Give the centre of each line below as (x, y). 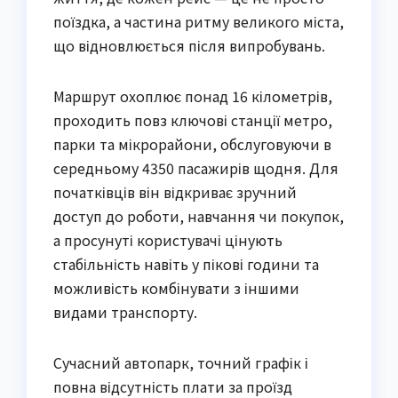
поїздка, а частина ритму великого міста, (199, 21)
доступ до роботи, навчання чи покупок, (199, 215)
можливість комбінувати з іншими (176, 287)
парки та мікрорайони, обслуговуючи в (192, 143)
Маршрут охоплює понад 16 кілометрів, (193, 96)
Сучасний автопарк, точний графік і (181, 362)
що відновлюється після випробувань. (189, 45)
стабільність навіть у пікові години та (186, 263)
